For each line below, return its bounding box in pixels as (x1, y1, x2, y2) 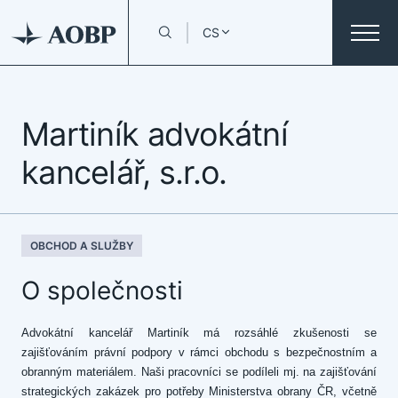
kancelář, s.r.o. (21, 153, 227, 192)
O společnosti (21, 275, 183, 306)
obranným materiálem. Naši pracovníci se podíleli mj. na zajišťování (21, 365, 377, 378)
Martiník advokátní (21, 115, 289, 154)
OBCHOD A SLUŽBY (30, 239, 133, 252)
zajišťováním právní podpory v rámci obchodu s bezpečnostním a (21, 346, 377, 359)
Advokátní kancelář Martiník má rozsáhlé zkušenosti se (21, 326, 377, 339)
